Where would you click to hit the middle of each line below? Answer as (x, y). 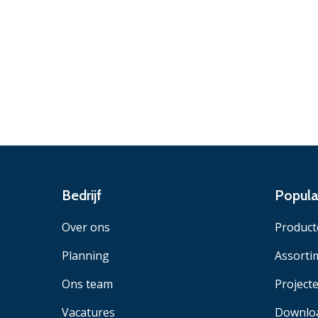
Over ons (86, 227)
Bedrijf (82, 195)
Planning (86, 255)
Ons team (87, 284)
